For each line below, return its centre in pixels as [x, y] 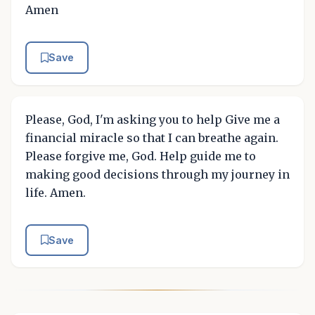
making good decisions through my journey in [157, 174]
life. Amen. [56, 192]
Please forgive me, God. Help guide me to [141, 156]
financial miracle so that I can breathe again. [152, 137]
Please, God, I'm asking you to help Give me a [153, 119]
